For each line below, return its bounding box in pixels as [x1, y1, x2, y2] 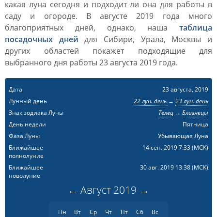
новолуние [9, 171, 40, 180]
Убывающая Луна [157, 132, 208, 140]
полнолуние [9, 152, 44, 160]
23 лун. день [175, 97, 208, 105]
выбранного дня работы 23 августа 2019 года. [5, 57, 178, 68]
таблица [179, 22, 212, 33]
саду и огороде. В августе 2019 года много [5, 11, 212, 21]
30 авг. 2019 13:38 [139, 163, 192, 171]
